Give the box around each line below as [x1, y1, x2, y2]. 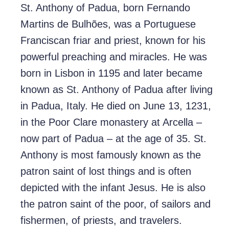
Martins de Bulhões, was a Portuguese [20, 18, 196, 30]
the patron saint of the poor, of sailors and [20, 198, 211, 210]
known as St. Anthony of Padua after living [20, 84, 213, 96]
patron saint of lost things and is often [20, 166, 191, 177]
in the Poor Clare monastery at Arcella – [20, 117, 202, 128]
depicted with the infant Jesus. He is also [20, 182, 205, 194]
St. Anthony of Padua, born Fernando [20, 2, 190, 14]
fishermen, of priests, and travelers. [20, 215, 182, 226]
